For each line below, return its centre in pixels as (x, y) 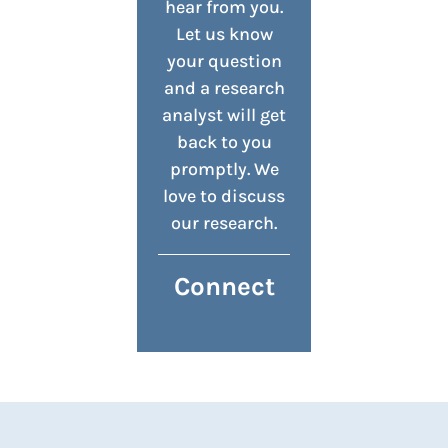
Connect (224, 287)
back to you (224, 142)
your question (224, 61)
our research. (224, 223)
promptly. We (224, 169)
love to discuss (224, 196)
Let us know (224, 34)
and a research (224, 88)
